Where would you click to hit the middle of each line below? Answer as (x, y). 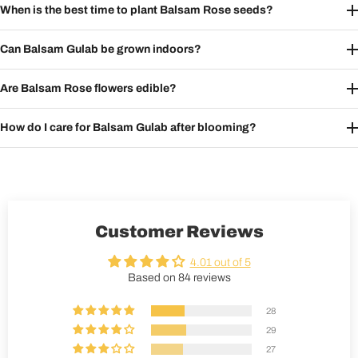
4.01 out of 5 (220, 263)
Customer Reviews (179, 232)
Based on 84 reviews (179, 278)
